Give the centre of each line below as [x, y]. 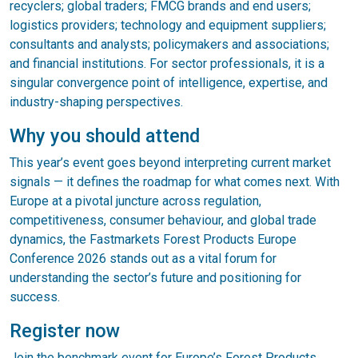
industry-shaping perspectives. [96, 101]
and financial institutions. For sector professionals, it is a [167, 63]
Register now [65, 330]
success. [35, 296]
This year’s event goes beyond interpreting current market [170, 162]
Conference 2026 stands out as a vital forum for [143, 258]
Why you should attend [105, 135]
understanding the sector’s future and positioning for [155, 277]
